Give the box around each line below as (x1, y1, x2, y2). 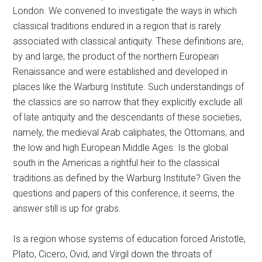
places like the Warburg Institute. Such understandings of (13, 81, 244, 92)
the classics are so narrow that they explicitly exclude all (13, 96, 243, 108)
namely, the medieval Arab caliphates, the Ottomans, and (13, 127, 245, 138)
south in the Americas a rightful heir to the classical (13, 157, 220, 168)
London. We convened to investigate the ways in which (13, 5, 237, 16)
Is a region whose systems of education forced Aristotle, (13, 233, 246, 244)
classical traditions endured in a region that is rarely (13, 20, 222, 32)
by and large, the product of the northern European (13, 51, 219, 62)
